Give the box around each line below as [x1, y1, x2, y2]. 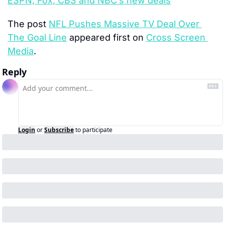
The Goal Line [8, 32, 67, 43]
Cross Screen [146, 32, 205, 43]
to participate [75, 125, 113, 134]
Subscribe [44, 125, 74, 134]
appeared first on [67, 32, 146, 43]
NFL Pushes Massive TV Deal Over [49, 18, 199, 29]
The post [8, 18, 49, 29]
